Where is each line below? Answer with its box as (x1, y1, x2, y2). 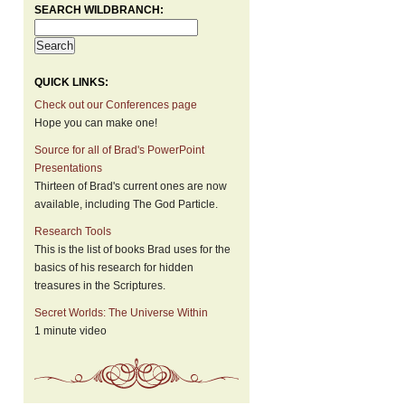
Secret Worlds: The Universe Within (34, 306, 208, 319)
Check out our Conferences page (34, 99, 197, 111)
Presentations (34, 162, 102, 174)
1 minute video (34, 325, 107, 337)
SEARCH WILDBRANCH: (34, 4, 164, 16)
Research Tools (34, 225, 111, 238)
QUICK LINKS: (34, 76, 108, 89)
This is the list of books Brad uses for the (34, 243, 231, 256)
